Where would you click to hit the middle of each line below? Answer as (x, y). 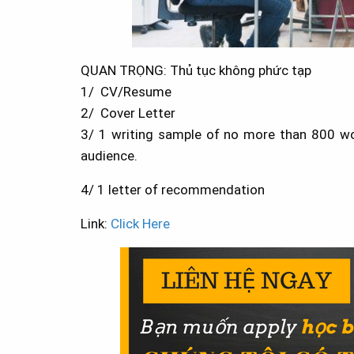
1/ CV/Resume (126, 91)
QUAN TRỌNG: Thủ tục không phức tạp (196, 70)
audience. (109, 155)
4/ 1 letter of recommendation (173, 189)
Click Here (139, 223)
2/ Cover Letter (128, 113)
